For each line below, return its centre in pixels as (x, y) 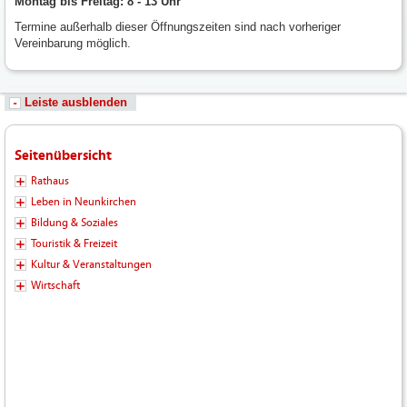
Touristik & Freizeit (74, 243)
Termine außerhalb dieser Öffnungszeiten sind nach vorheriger (178, 26)
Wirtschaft (55, 285)
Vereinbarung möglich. (73, 43)
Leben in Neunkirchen (84, 201)
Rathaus (50, 180)
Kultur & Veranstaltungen (91, 264)
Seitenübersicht (63, 155)
